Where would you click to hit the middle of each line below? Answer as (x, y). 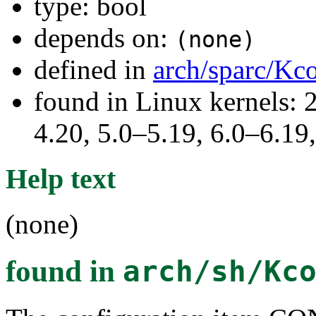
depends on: (104, 38)
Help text (61, 178)
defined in (93, 69)
